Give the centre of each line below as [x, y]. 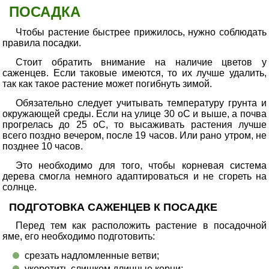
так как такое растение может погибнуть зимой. [107, 84]
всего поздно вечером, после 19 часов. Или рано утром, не [134, 135]
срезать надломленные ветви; [92, 255]
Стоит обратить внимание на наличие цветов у [141, 62]
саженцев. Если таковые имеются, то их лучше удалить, [134, 73]
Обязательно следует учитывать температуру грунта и [141, 103]
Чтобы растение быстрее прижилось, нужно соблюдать [141, 32]
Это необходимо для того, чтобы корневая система [141, 165]
